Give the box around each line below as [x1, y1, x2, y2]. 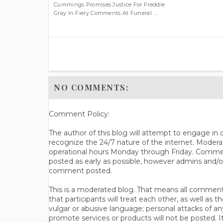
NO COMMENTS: [54, 82, 128, 93]
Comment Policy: [49, 110, 110, 119]
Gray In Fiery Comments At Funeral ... [54, 9, 159, 16]
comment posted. [49, 166, 112, 176]
